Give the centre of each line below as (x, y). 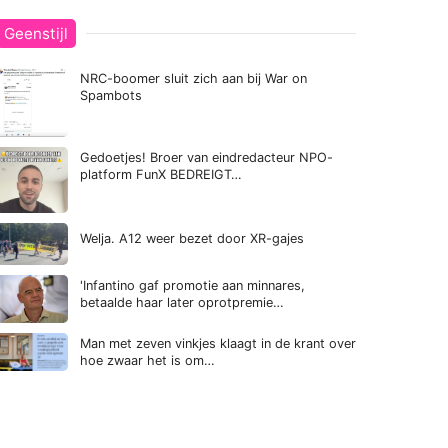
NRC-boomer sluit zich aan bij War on (193, 79)
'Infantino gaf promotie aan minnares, (192, 285)
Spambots (111, 96)
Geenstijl (36, 34)
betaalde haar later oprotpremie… (182, 302)
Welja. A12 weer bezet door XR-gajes (192, 238)
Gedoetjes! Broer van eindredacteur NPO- (206, 158)
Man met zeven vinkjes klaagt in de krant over (218, 343)
